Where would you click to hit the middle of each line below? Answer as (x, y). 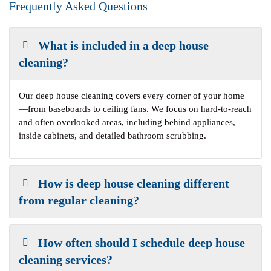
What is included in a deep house (124, 45)
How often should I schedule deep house (142, 243)
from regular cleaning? (79, 200)
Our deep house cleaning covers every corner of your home (132, 96)
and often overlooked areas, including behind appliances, (127, 122)
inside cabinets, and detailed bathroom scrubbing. (113, 135)
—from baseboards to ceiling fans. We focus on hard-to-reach (135, 109)
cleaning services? (66, 260)
